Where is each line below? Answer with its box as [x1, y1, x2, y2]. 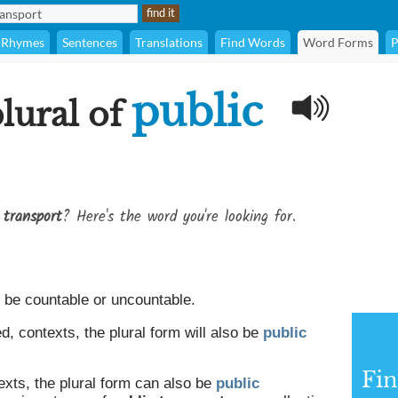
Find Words [220, 35, 285, 50]
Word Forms [303, 35, 373, 50]
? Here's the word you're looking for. [62, 205, 296, 229]
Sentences [62, 35, 117, 50]
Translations [135, 35, 203, 50]
